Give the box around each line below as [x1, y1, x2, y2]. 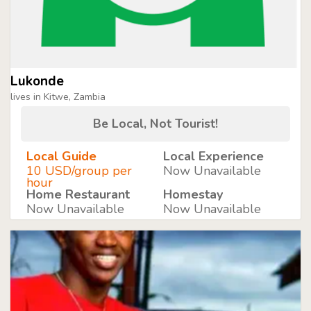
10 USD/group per [26, 162, 132, 179]
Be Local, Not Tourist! [93, 115, 218, 132]
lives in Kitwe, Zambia [10, 90, 106, 103]
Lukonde [10, 72, 64, 90]
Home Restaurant [26, 185, 130, 203]
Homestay [162, 185, 223, 203]
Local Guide [26, 147, 96, 165]
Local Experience [162, 147, 264, 165]
